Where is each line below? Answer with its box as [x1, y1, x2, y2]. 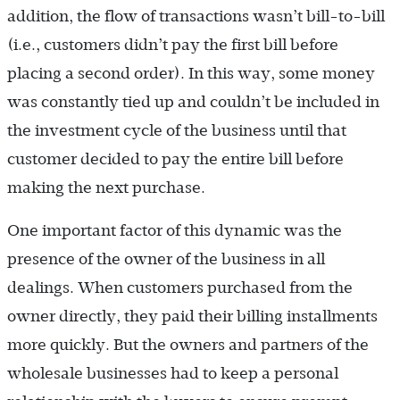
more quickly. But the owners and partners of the [7, 335, 369, 354]
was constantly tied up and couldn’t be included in [7, 92, 379, 111]
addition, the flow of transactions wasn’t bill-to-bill [7, 6, 385, 25]
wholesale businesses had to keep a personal [7, 363, 338, 382]
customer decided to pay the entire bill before [7, 149, 344, 168]
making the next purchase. [7, 178, 205, 196]
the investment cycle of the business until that [7, 121, 346, 139]
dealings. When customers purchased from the [7, 278, 353, 296]
